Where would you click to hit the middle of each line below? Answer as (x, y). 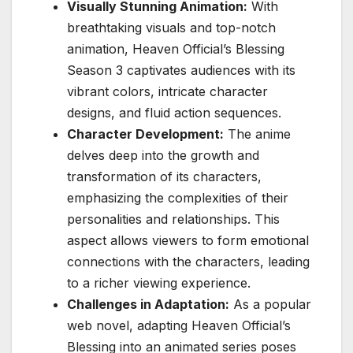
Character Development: (145, 134)
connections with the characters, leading (188, 261)
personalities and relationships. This (173, 219)
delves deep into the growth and (163, 155)
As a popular (270, 304)
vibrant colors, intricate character (167, 91)
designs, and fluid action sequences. (174, 112)
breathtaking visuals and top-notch (171, 27)
